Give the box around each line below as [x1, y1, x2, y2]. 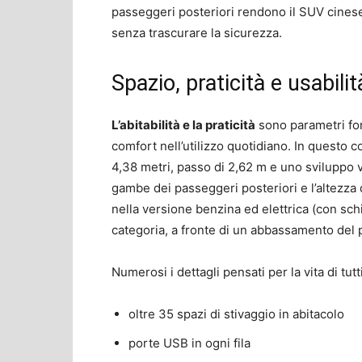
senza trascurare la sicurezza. [112, 24, 282, 40]
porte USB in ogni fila [128, 335, 250, 351]
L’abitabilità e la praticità [112, 116, 255, 133]
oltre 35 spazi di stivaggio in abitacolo [128, 305, 344, 322]
